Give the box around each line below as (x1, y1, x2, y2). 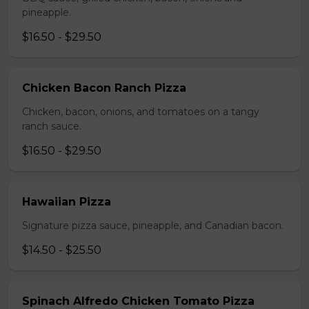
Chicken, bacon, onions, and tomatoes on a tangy (22, 106, 259, 118)
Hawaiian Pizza (22, 195, 111, 208)
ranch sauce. (22, 120, 81, 132)
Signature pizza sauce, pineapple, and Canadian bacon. (22, 219, 283, 232)
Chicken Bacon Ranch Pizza (22, 81, 186, 94)
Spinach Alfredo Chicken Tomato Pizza (22, 295, 255, 308)
